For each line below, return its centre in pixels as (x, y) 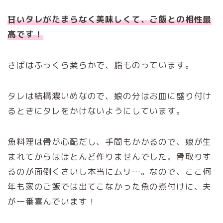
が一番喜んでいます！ (52, 202)
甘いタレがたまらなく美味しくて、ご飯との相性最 (110, 19)
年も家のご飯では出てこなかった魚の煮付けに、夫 (110, 187)
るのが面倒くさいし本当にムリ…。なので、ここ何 (110, 172)
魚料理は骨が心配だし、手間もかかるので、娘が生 (110, 142)
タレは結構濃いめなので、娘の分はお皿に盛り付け (110, 96)
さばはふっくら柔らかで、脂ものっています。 (101, 65)
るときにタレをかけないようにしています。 (96, 111)
